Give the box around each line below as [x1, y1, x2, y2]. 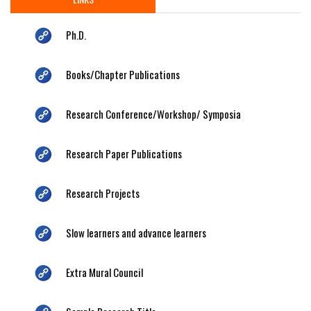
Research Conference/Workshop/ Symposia [66, 106, 241, 121]
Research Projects [66, 185, 140, 201]
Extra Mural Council [66, 264, 143, 280]
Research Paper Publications [66, 145, 182, 161]
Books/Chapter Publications [66, 66, 180, 82]
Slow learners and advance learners [66, 224, 206, 240]
